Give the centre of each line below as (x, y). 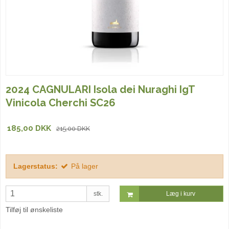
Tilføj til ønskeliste (34, 209)
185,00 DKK (29, 129)
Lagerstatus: (36, 166)
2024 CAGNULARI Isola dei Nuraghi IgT (100, 90)
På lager (85, 166)
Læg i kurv (181, 193)
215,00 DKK (73, 129)
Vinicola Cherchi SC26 (61, 103)
